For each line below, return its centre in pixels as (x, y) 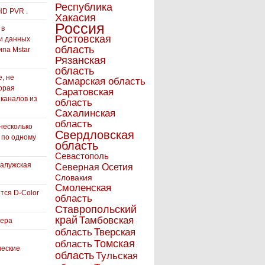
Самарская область (100, 81)
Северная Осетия (94, 167)
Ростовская (83, 39)
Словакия (74, 177)
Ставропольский (96, 209)
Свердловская (95, 135)
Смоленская (83, 188)
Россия (80, 28)
